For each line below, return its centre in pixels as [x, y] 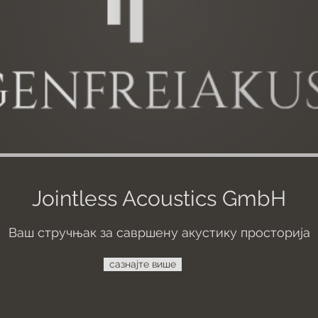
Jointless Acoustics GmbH [159, 198]
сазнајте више [143, 264]
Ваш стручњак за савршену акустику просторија [159, 232]
